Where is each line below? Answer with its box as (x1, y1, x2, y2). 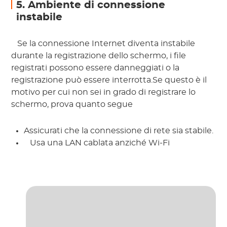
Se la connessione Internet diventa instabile (15, 40, 196, 48)
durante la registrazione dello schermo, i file (11, 52, 186, 60)
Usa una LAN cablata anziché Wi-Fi (28, 139, 172, 147)
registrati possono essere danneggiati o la (11, 64, 180, 72)
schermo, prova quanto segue (11, 100, 135, 109)
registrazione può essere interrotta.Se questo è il (11, 76, 207, 85)
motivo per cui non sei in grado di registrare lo (11, 88, 196, 97)
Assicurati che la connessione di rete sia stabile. (24, 127, 214, 135)
